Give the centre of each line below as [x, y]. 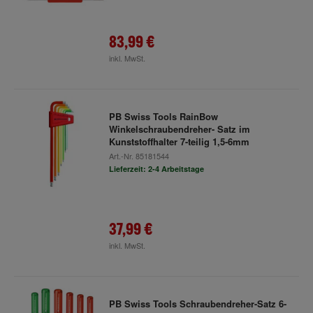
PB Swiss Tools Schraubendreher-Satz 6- [197, 304]
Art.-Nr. [122, 156]
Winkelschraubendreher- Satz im [179, 129]
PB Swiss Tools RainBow [163, 116]
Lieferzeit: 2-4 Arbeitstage [156, 169]
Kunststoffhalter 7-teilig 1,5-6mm [179, 141]
